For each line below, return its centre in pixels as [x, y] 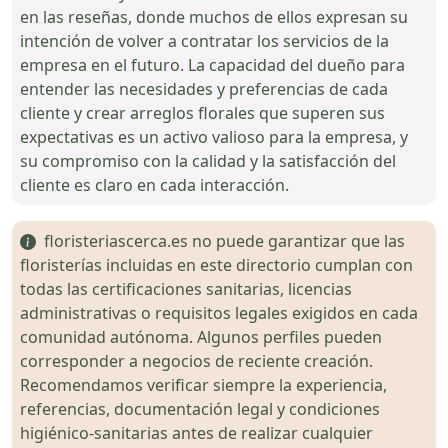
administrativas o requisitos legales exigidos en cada [219, 312]
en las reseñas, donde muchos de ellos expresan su [214, 16]
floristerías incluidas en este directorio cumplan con [216, 264]
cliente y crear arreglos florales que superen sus [202, 112]
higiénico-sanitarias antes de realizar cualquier [196, 432]
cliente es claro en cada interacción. [154, 184]
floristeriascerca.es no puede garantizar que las [220, 240]
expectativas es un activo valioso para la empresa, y [214, 136]
